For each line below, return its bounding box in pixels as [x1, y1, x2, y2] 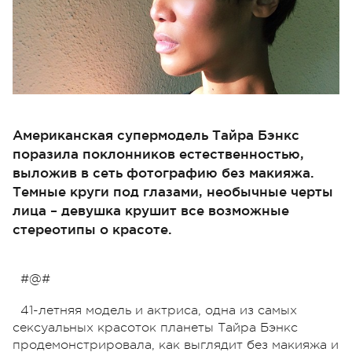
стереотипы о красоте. [13, 221, 172, 236]
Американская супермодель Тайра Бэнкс [13, 126, 299, 142]
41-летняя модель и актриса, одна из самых [20, 302, 297, 317]
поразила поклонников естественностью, [13, 145, 304, 161]
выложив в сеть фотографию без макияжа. [13, 164, 314, 180]
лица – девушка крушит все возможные [13, 202, 289, 218]
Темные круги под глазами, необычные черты [13, 183, 333, 199]
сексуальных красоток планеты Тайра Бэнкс [13, 320, 298, 335]
